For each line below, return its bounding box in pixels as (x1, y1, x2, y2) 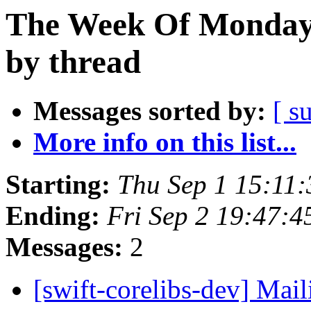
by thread (6, 44, 141, 80)
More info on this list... (33, 127, 296, 158)
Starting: (6, 169, 110, 200)
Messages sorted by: (33, 96, 266, 126)
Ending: (6, 201, 100, 231)
